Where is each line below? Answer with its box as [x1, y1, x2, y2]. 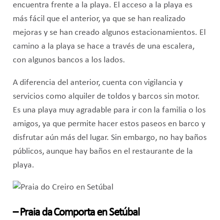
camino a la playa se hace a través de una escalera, [12, 42, 194, 51]
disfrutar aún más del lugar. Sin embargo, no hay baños [12, 133, 207, 142]
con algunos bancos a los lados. [12, 56, 125, 65]
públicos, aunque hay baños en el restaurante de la [12, 147, 193, 156]
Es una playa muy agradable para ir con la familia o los [12, 106, 206, 114]
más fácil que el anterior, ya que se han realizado [12, 15, 186, 24]
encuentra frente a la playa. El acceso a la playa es [12, 1, 192, 10]
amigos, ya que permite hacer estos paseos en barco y [12, 119, 205, 128]
